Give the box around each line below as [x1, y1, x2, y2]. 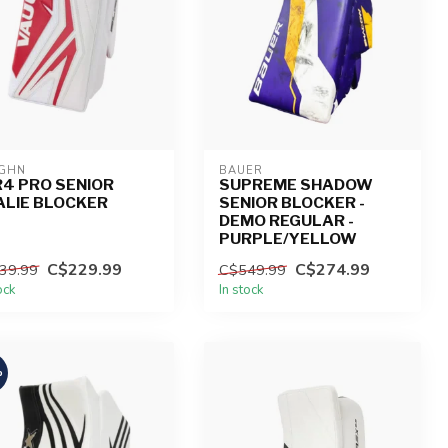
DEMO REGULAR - [218, 210, 354, 230]
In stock [218, 280, 264, 299]
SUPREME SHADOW [218, 174, 373, 194]
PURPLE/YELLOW [218, 228, 357, 248]
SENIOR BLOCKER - [218, 192, 365, 212]
